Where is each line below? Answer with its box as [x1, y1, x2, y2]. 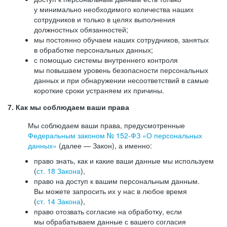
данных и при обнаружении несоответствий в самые [34, 75, 209, 85]
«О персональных [140, 130, 202, 140]
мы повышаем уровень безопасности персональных [34, 65, 208, 75]
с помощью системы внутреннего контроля [34, 55, 178, 65]
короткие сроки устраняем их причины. [34, 85, 164, 95]
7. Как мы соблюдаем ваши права [8, 103, 129, 111]
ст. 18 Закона [36, 166, 81, 176]
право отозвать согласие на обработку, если [34, 206, 182, 216]
